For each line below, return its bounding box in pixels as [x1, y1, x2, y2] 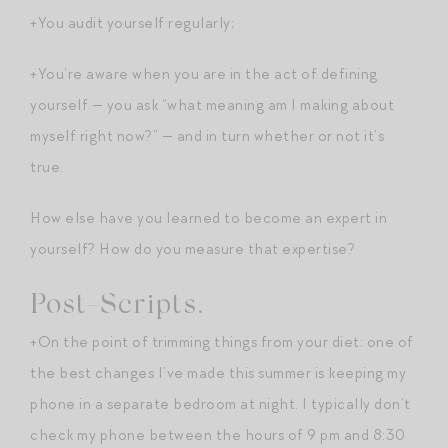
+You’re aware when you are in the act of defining [30, 63, 378, 84]
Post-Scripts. [30, 291, 204, 320]
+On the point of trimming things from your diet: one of [30, 331, 414, 352]
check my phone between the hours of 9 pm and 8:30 [30, 424, 406, 445]
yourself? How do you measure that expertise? [30, 238, 355, 259]
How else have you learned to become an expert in [30, 207, 387, 228]
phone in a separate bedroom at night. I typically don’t [30, 393, 411, 414]
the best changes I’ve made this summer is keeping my [30, 362, 406, 383]
